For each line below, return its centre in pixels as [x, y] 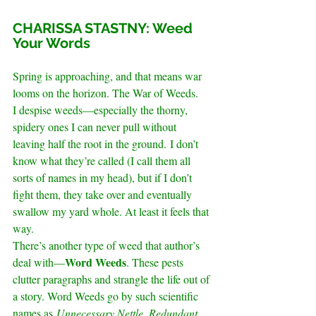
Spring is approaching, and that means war [109, 76]
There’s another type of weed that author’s [108, 245]
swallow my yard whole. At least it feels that [112, 212]
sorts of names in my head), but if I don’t [104, 178]
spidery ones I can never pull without [96, 127]
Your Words [51, 43]
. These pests [156, 262]
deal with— [39, 262]
